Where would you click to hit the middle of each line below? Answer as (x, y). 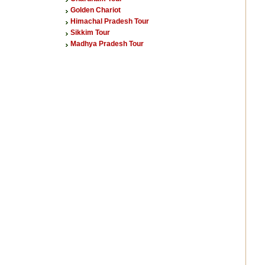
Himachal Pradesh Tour (110, 22)
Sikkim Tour (90, 32)
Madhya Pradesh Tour (107, 43)
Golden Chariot (96, 10)
